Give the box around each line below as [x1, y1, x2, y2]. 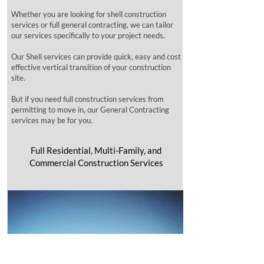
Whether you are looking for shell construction [11, 9, 166, 19]
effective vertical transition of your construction [11, 62, 171, 72]
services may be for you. [11, 115, 93, 125]
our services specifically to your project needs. [11, 31, 165, 40]
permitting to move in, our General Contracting [11, 105, 169, 114]
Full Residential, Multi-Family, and [31, 145, 161, 156]
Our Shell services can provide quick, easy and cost [11, 52, 181, 61]
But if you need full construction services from [11, 94, 164, 104]
